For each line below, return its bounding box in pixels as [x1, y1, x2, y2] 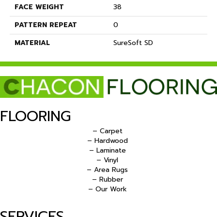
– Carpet [92, 126, 123, 137]
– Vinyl [96, 155, 118, 166]
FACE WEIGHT [15, 2, 64, 13]
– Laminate [89, 145, 126, 156]
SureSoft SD [113, 38, 153, 48]
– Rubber [92, 174, 123, 185]
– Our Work [88, 184, 127, 195]
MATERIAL [15, 38, 50, 48]
